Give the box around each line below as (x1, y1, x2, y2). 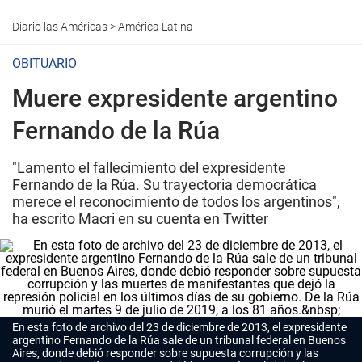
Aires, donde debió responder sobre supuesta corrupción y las (12, 347, 318, 360)
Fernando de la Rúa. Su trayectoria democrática (12, 176, 317, 193)
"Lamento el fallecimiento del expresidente (12, 159, 286, 176)
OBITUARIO (12, 56, 77, 71)
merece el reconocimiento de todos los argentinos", (12, 193, 340, 210)
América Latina (118, 20, 193, 33)
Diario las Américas (12, 20, 107, 33)
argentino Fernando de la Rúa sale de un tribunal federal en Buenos (12, 334, 346, 347)
